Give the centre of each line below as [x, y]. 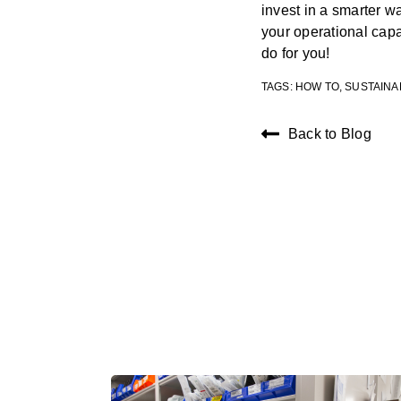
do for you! [298, 53]
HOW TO [317, 86]
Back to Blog [330, 133]
